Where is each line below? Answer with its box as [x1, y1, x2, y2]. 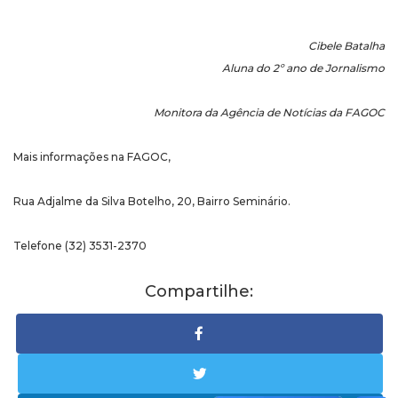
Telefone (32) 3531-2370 [13, 239, 147, 253]
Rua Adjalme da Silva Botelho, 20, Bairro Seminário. [13, 195, 291, 209]
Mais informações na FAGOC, [13, 150, 171, 164]
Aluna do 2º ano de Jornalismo [222, 61, 385, 76]
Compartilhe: [145, 282, 253, 302]
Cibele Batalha [308, 39, 385, 53]
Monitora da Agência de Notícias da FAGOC [154, 106, 385, 120]
